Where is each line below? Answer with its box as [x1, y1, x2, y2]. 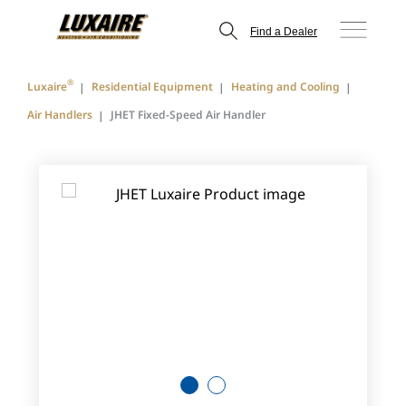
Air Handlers [27, 107, 92, 122]
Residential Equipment [92, 79, 213, 94]
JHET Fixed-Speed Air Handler [111, 107, 266, 122]
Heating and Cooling [231, 79, 340, 94]
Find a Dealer [250, 24, 317, 38]
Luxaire [27, 79, 67, 94]
